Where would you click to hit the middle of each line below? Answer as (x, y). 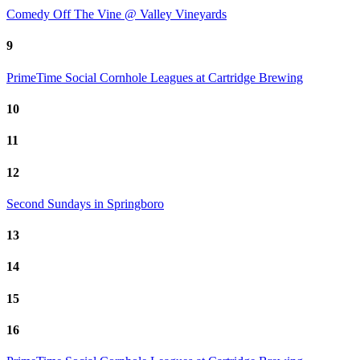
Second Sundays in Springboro (85, 203)
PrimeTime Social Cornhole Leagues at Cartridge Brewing (155, 77)
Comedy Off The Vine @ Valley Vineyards (117, 14)
